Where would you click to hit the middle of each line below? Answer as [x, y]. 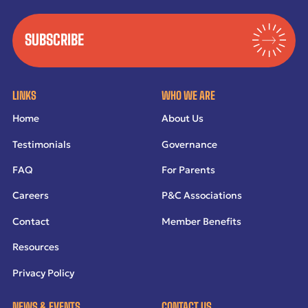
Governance [189, 144]
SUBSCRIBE [54, 40]
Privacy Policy [43, 273]
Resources [35, 247]
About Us [182, 119]
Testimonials [41, 144]
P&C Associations [201, 196]
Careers [30, 196]
